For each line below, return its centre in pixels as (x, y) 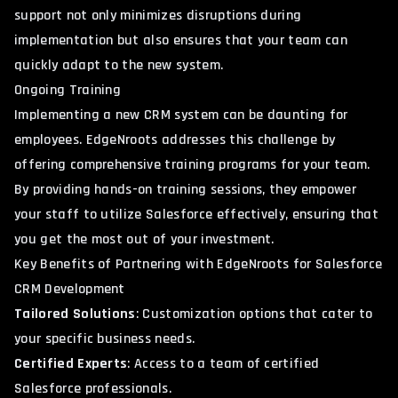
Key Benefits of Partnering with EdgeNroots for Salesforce (199, 264)
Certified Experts (71, 363)
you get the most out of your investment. (144, 239)
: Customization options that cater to (254, 314)
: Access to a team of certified (223, 363)
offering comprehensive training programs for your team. (192, 164)
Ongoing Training (68, 90)
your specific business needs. (105, 338)
